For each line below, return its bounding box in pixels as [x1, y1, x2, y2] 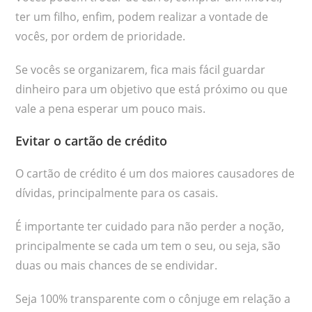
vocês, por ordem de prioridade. [15, 28, 186, 44]
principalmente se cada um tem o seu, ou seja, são [15, 237, 281, 253]
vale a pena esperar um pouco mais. [15, 100, 206, 116]
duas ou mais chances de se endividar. [15, 257, 218, 273]
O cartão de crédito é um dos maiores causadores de [15, 165, 295, 181]
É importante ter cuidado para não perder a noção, [15, 218, 285, 234]
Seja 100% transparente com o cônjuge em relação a [15, 290, 291, 306]
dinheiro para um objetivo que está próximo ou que [15, 81, 288, 97]
